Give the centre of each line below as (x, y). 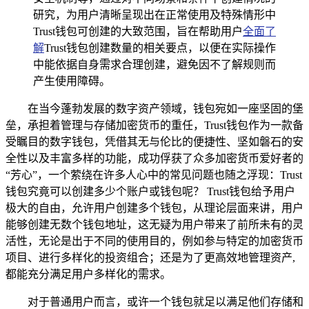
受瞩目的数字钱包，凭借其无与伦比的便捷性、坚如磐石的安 (154, 141)
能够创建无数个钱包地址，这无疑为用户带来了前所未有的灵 (154, 224)
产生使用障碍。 (72, 81)
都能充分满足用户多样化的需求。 (88, 274)
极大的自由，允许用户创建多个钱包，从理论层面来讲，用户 (154, 208)
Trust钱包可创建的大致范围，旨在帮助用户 (138, 31)
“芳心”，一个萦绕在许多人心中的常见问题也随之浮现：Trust (154, 175)
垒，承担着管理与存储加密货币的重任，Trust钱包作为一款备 (154, 125)
